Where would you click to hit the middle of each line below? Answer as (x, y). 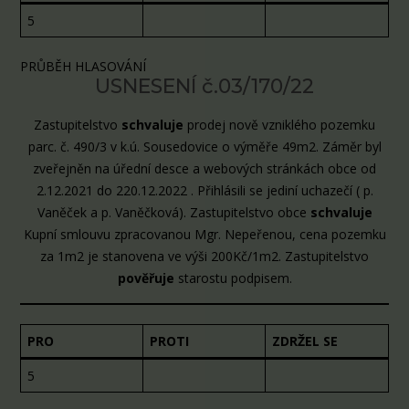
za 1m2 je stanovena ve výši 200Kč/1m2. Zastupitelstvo (204, 257)
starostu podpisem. (233, 278)
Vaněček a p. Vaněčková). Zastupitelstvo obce (173, 213)
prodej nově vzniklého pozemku (281, 125)
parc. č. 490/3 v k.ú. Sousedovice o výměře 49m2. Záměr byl (204, 147)
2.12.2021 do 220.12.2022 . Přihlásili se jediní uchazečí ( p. (204, 191)
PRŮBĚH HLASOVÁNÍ (83, 67)
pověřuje (146, 278)
